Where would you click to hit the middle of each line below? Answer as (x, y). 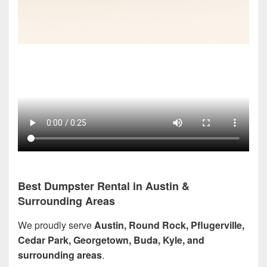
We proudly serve (56, 225)
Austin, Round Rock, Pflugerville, (169, 225)
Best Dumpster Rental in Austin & (104, 186)
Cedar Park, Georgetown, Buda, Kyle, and (111, 240)
